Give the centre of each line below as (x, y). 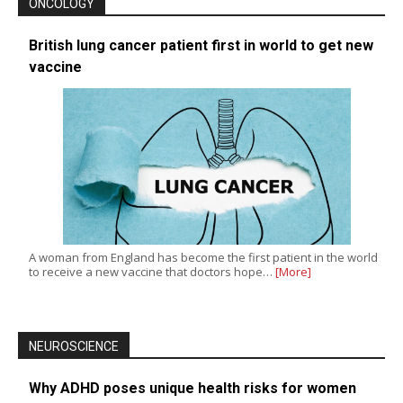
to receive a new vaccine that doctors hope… (152, 271)
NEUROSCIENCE (74, 346)
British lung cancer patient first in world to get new (201, 45)
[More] (293, 271)
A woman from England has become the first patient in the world (203, 257)
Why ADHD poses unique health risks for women (193, 388)
